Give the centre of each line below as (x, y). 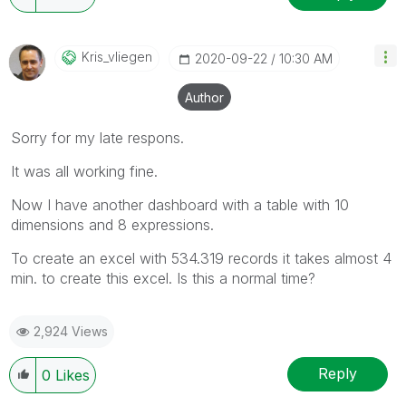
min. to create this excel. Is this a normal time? (163, 278)
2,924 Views (71, 331)
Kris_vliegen (117, 56)
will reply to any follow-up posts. (132, 12)
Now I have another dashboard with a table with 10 (180, 204)
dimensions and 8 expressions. (112, 224)
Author (204, 97)
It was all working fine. (84, 171)
